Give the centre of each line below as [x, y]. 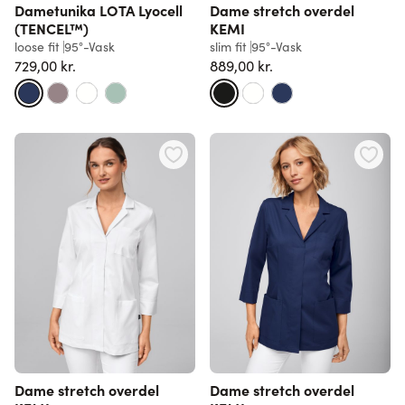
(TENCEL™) [52, 28]
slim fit [228, 46]
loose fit [37, 46]
